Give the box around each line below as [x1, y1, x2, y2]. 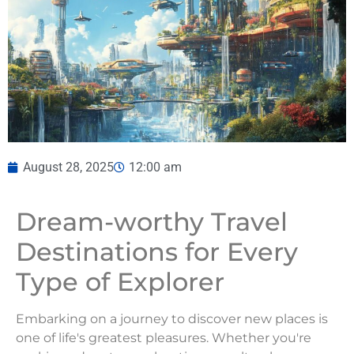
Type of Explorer [16, 266, 224, 298]
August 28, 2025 [23, 160, 114, 175]
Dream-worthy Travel [16, 206, 288, 238]
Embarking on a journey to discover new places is [16, 311, 328, 327]
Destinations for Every [16, 236, 298, 268]
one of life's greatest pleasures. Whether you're [16, 330, 311, 346]
